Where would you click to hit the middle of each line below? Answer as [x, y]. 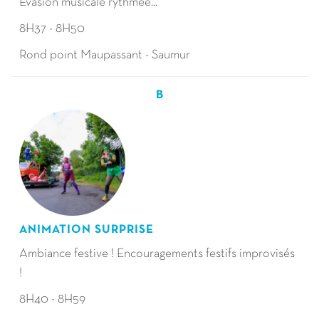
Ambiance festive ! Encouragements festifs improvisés [157, 254]
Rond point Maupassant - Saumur [106, 55]
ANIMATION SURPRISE [87, 230]
